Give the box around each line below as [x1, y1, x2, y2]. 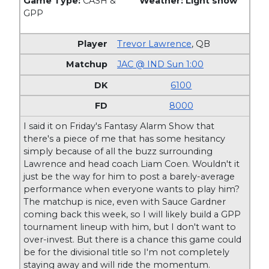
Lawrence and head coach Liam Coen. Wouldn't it [23, 158, 240, 169]
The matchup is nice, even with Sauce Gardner [23, 196, 226, 207]
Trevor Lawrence [117, 38, 192, 49]
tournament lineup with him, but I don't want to [23, 221, 237, 232]
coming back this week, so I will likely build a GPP [23, 208, 241, 220]
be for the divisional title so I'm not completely [23, 246, 230, 258]
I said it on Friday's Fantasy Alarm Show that [23, 120, 215, 131]
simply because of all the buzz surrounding [23, 145, 213, 157]
